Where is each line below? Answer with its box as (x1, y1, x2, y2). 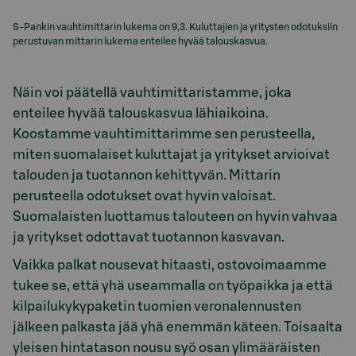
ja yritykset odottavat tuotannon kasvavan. (13, 230, 284, 245)
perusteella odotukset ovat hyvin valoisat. (13, 189, 276, 203)
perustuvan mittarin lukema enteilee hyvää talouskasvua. (13, 37, 268, 47)
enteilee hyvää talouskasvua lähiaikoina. (13, 106, 269, 121)
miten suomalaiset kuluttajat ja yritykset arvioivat (13, 148, 330, 162)
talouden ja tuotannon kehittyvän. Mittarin (13, 168, 281, 183)
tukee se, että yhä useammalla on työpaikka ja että (13, 278, 333, 292)
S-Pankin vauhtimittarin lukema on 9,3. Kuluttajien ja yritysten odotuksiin (13, 22, 338, 33)
